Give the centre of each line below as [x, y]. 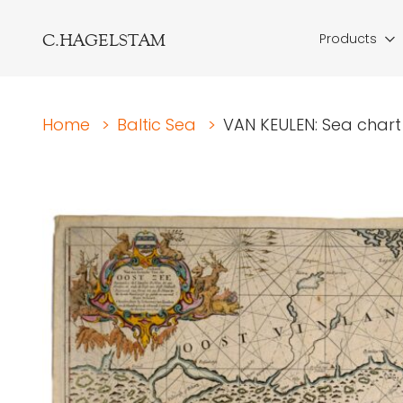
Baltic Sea [157, 125]
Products [348, 39]
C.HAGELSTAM [104, 40]
